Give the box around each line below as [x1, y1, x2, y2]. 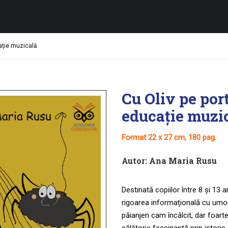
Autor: [122, 155, 147, 166]
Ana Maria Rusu [149, 155, 217, 166]
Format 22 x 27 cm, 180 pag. [122, 133, 216, 142]
